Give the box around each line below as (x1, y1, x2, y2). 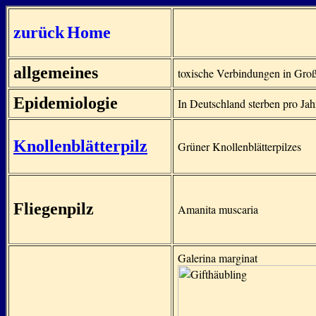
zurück (13, 23, 64, 42)
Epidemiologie (13, 94, 118, 112)
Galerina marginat (178, 250, 257, 265)
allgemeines (13, 63, 98, 82)
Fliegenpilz (13, 200, 94, 218)
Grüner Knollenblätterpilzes (178, 139, 301, 154)
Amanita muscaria (178, 202, 258, 217)
